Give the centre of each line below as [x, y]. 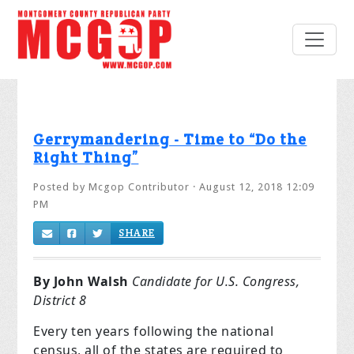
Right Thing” [86, 158]
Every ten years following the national [154, 331]
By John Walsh [81, 282]
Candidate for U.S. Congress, [214, 282]
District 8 [60, 301]
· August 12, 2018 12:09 [252, 187]
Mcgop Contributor [139, 187]
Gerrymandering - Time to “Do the [170, 139]
